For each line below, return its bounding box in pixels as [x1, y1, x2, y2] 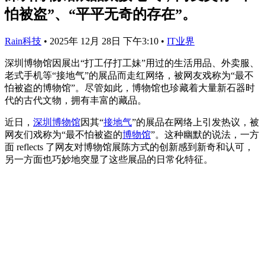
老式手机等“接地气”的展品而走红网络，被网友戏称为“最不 [5, 70, 254, 80]
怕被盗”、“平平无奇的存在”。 [5, 6, 196, 22]
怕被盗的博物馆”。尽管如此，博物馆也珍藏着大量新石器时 [5, 82, 255, 93]
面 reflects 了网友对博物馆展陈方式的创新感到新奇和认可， [5, 141, 254, 152]
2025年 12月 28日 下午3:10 [50, 35, 161, 46]
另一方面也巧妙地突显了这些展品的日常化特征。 [5, 154, 213, 164]
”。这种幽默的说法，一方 [151, 129, 259, 140]
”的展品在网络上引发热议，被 [132, 117, 259, 127]
